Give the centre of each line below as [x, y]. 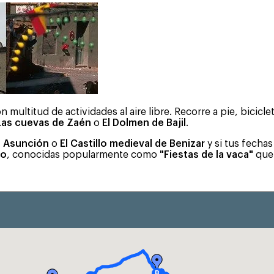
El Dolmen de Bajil [144, 123]
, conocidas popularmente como [83, 154]
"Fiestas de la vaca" [206, 154]
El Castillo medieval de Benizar [132, 143]
